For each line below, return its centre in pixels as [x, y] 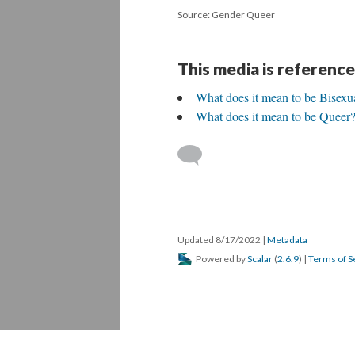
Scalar [260, 259]
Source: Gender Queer [226, 15]
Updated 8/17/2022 [220, 240]
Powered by [221, 259]
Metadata [287, 240]
